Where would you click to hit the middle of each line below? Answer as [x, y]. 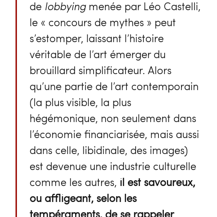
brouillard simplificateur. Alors [100, 70]
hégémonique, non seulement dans [113, 117]
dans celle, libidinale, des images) [108, 149]
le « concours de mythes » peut [102, 22]
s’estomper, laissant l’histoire [96, 38]
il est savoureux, [157, 181]
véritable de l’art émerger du [97, 54]
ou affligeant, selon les [83, 197]
